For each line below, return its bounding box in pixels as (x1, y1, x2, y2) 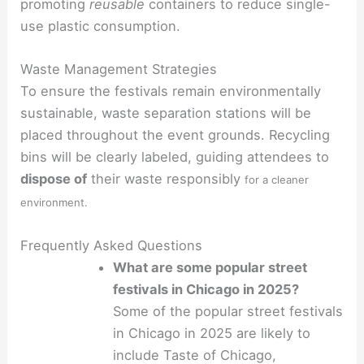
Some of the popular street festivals (113, 303, 344, 320)
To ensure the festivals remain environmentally (20, 82, 322, 99)
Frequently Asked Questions (20, 237, 203, 254)
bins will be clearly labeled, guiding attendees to (20, 148, 330, 165)
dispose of (20, 170, 88, 187)
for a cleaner (245, 172, 310, 186)
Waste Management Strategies (20, 60, 218, 77)
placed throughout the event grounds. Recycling (20, 126, 331, 143)
